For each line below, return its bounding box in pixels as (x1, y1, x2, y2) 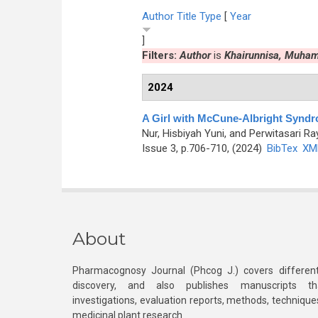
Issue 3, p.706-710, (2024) (141, 142, 265, 155)
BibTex (266, 142, 297, 155)
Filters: (141, 49, 180, 62)
